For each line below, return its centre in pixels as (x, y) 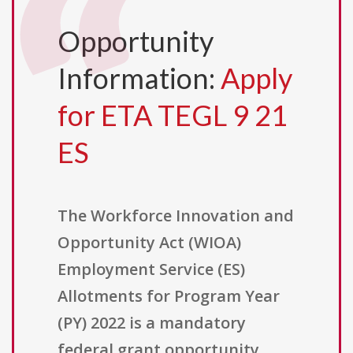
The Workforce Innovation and (176, 216)
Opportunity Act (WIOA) (149, 243)
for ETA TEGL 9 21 (173, 115)
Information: (139, 78)
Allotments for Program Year (169, 296)
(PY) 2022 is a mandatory (152, 323)
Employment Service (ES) (151, 269)
